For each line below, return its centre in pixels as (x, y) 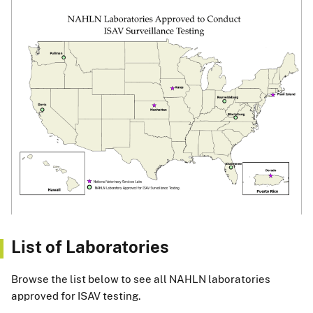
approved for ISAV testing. (76, 296)
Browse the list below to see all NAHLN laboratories (141, 279)
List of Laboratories (90, 246)
